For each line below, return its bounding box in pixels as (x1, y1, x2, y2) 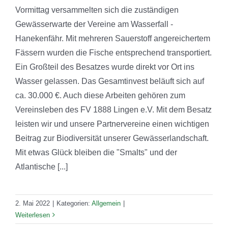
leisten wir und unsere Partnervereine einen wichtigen (15, 119, 209, 128)
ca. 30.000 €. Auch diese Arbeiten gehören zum (15, 91, 185, 100)
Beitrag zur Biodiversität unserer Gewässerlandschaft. (15, 133, 209, 142)
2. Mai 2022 (15, 199, 50, 207)
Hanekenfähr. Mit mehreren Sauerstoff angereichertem (15, 34, 210, 43)
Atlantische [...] (15, 162, 68, 171)
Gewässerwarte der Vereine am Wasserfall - (15, 19, 173, 28)
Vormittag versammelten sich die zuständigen (15, 5, 179, 14)
